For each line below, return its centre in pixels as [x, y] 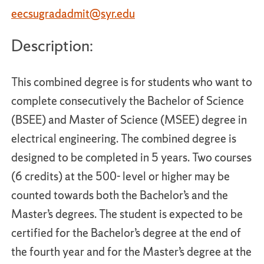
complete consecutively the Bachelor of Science [128, 101]
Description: [52, 45]
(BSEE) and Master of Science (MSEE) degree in [129, 120]
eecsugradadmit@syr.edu [73, 14]
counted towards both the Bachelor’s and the [120, 195]
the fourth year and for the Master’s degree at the [131, 252]
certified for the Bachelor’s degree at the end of [126, 233]
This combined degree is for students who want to [132, 82]
